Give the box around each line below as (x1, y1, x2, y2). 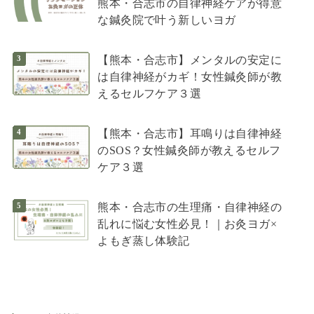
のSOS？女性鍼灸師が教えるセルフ (97, 144, 281, 158)
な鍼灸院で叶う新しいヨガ (97, 13, 236, 27)
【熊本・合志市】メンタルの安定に (97, 53, 282, 67)
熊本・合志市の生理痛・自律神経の (97, 200, 282, 214)
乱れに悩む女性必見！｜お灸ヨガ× (97, 217, 278, 231)
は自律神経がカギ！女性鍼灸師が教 (97, 70, 282, 84)
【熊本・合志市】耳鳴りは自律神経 (97, 127, 282, 141)
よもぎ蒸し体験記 (97, 234, 190, 248)
